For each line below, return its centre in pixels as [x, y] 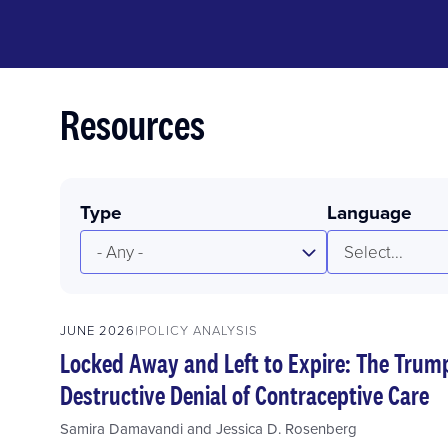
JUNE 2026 [97, 329]
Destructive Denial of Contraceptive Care [244, 394]
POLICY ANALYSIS [198, 329]
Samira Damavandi [121, 428]
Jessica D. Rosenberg [286, 428]
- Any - [120, 251]
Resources [132, 124]
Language [369, 212]
